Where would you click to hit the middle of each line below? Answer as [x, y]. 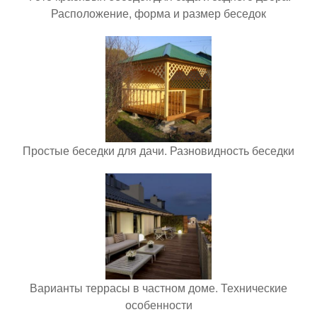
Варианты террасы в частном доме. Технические [158, 287]
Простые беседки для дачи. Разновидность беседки [158, 150]
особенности [158, 304]
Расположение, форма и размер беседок [158, 13]
